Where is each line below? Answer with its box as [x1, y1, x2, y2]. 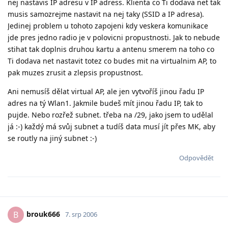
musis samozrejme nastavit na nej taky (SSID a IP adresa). [8, 9, 204, 19]
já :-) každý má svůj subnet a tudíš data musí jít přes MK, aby [8, 121, 215, 131]
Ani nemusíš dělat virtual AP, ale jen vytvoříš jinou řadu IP [8, 86, 204, 96]
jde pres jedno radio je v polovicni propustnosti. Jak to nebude [8, 32, 220, 42]
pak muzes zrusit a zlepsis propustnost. [8, 67, 143, 77]
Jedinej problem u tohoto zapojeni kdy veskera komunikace [8, 20, 208, 31]
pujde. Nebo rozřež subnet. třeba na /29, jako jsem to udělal [8, 109, 213, 120]
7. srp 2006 [65, 209, 97, 219]
